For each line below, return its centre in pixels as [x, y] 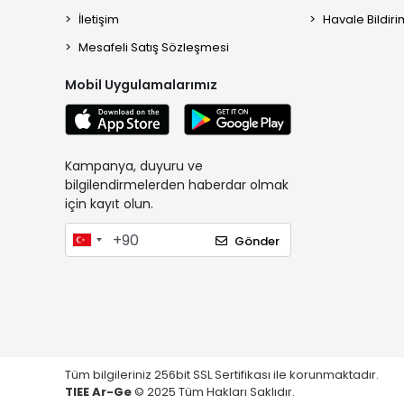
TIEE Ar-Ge [100, 391]
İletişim [99, 19]
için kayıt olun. [109, 204]
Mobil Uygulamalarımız [141, 84]
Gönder [257, 241]
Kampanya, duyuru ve [134, 166]
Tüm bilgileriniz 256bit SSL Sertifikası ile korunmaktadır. [223, 374]
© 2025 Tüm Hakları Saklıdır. [215, 391]
